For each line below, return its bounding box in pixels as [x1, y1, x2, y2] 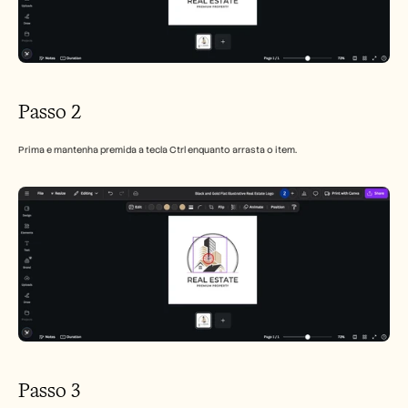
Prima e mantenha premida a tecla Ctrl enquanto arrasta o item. [18, 143, 297, 156]
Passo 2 [18, 97, 81, 125]
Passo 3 [18, 377, 80, 404]
